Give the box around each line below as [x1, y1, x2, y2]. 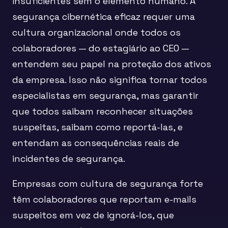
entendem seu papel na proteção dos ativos [12, 58, 211, 70]
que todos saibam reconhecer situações [12, 105, 193, 118]
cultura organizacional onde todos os [12, 26, 181, 39]
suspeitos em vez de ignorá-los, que [12, 209, 174, 221]
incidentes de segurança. [12, 153, 125, 165]
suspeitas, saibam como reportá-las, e [12, 121, 183, 133]
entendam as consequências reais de [12, 137, 179, 149]
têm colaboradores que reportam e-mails [12, 193, 196, 206]
